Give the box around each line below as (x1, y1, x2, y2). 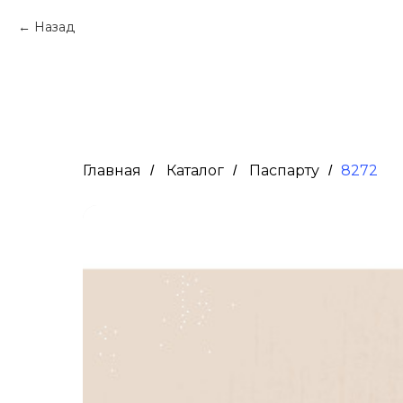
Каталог (166, 162, 224, 179)
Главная (83, 162, 141, 179)
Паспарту (249, 162, 319, 179)
